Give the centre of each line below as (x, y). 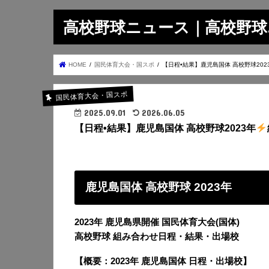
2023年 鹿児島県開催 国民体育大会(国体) (158, 222)
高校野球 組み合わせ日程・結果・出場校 (157, 237)
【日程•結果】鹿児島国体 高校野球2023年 (165, 128)
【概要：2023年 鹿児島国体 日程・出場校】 (163, 261)
